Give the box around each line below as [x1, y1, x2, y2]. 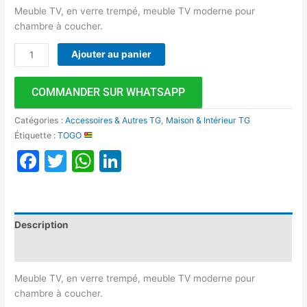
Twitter [66, 147, 141, 174]
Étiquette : [14, 130, 58, 140]
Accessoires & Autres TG [65, 114, 162, 125]
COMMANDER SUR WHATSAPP [32, 85, 186, 99]
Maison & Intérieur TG [166, 114, 251, 125]
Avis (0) [14, 243, 51, 255]
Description [14, 219, 69, 231]
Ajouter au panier [71, 48, 152, 60]
